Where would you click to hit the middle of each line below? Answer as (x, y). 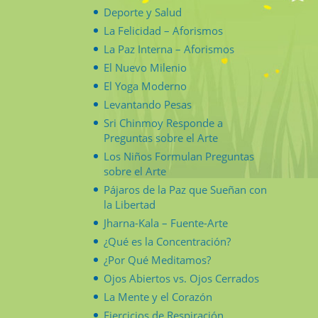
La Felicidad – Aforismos (163, 30)
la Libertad (130, 204)
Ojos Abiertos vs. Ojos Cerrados (181, 278)
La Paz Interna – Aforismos (169, 49)
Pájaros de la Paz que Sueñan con (185, 189)
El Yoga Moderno (145, 86)
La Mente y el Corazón (158, 296)
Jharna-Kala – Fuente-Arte (166, 223)
